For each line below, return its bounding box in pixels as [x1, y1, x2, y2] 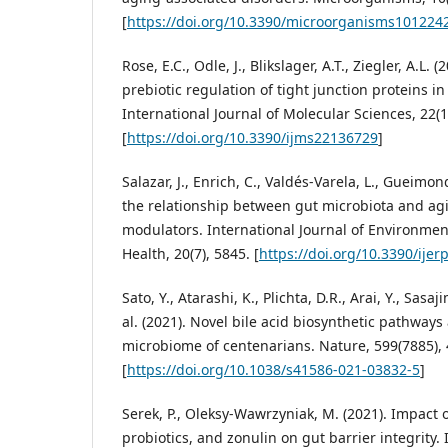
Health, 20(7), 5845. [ [122, 244, 259, 264]
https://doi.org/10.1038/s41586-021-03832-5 [127, 360, 420, 380]
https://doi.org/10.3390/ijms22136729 [127, 128, 378, 148]
